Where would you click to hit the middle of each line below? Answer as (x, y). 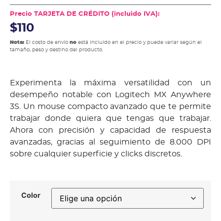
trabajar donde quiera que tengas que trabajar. (110, 118)
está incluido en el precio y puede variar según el (139, 43)
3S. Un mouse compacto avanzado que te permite (110, 106)
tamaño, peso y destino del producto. (56, 50)
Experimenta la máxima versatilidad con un (110, 83)
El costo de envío (47, 43)
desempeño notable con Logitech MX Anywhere (110, 94)
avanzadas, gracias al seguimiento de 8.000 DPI (110, 142)
